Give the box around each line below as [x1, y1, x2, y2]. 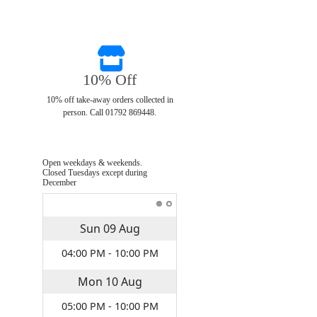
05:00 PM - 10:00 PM [61, 299, 158, 313]
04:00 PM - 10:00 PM [61, 246, 158, 260]
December [42, 178, 76, 188]
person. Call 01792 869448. [63, 108, 156, 118]
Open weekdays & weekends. [42, 158, 142, 168]
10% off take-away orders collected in [46, 95, 173, 105]
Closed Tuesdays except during [42, 168, 147, 178]
